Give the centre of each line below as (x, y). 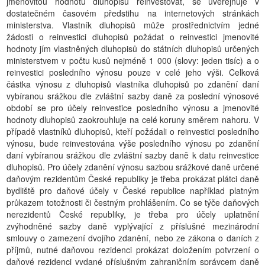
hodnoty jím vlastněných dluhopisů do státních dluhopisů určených (133, 49)
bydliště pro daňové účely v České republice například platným (133, 190)
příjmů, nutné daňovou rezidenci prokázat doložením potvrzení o (133, 250)
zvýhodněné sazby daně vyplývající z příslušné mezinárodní (133, 226)
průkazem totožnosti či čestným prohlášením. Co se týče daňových (133, 202)
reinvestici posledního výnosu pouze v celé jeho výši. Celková (133, 72)
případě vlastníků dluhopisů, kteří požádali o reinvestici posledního (133, 131)
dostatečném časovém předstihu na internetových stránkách (133, 13)
